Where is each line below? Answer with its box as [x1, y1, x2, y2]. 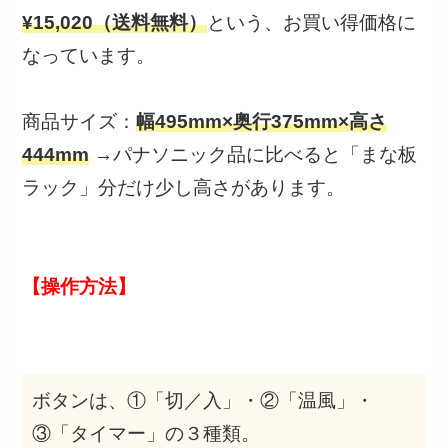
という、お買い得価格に [207, 12, 417, 34]
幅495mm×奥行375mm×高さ [136, 111, 388, 133]
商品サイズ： [22, 111, 137, 133]
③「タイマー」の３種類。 [32, 423, 266, 445]
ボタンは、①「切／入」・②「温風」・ [32, 390, 375, 412]
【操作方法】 [22, 276, 137, 298]
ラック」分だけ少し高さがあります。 [22, 177, 346, 199]
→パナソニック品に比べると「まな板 [89, 144, 418, 166]
